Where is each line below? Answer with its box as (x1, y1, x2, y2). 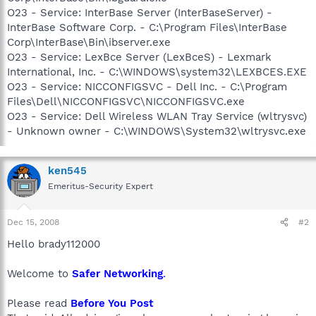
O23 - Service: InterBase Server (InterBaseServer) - (7, 6, 272, 19)
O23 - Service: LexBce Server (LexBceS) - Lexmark (7, 50, 272, 63)
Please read (7, 297, 71, 310)
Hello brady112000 (7, 238, 100, 250)
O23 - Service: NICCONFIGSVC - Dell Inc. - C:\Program (7, 80, 287, 93)
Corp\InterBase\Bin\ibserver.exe (7, 35, 171, 49)
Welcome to (7, 267, 72, 280)
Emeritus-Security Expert (48, 181, 153, 191)
